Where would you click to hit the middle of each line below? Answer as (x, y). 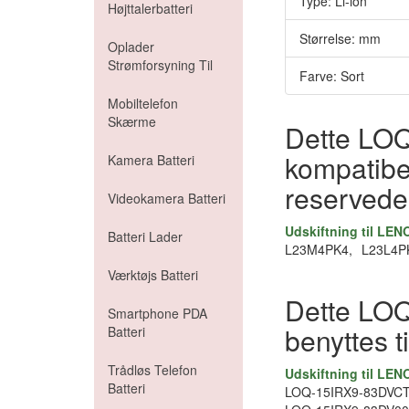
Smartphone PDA (157, 313)
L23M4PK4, (319, 249)
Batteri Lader (145, 236)
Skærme (132, 121)
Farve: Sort (332, 76)
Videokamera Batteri (167, 198)
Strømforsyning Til (160, 65)
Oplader (131, 47)
